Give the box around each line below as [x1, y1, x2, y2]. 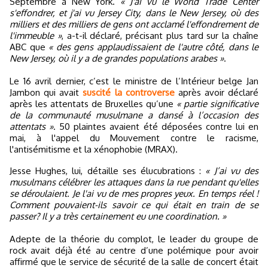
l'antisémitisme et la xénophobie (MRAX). [10, 144, 178, 155]
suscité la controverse [83, 87, 175, 98]
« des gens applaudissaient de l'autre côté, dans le [48, 41, 258, 53]
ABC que [10, 41, 48, 53]
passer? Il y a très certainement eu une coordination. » [10, 211, 226, 222]
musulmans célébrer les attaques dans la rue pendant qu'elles [10, 176, 258, 188]
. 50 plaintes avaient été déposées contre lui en [53, 121, 259, 132]
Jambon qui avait [10, 87, 83, 98]
